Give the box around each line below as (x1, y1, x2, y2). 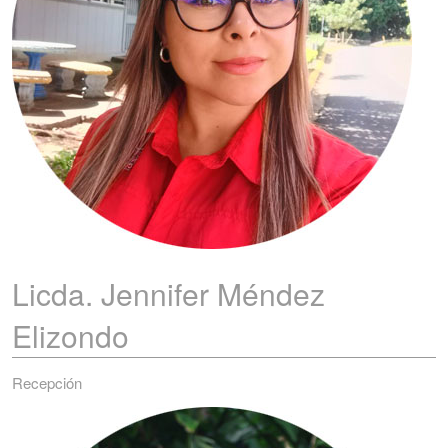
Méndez (217, 272, 325, 315)
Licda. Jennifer (12, 272, 217, 315)
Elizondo (12, 314, 129, 357)
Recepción (12, 372, 82, 393)
